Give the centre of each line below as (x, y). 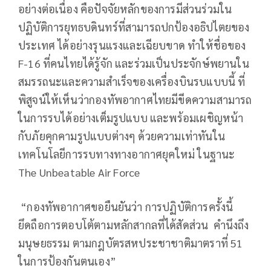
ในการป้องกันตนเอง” (67, 261)
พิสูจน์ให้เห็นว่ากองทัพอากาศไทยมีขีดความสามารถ (135, 100)
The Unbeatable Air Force (79, 172)
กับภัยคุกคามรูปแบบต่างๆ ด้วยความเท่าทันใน (122, 136)
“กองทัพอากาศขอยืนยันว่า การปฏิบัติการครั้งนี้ (126, 207)
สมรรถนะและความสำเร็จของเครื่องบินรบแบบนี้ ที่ (132, 82)
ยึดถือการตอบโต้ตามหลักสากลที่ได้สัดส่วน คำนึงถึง (134, 225)
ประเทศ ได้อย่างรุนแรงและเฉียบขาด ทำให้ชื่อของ (132, 45)
